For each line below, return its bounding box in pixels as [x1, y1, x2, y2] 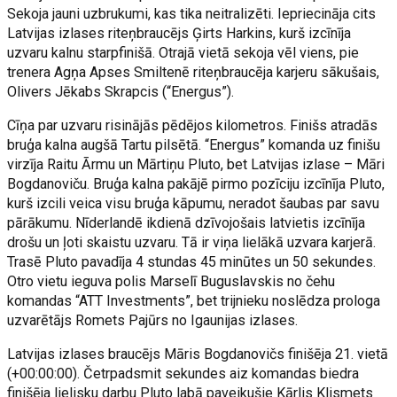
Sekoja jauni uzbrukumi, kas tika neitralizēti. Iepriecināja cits [7, 5, 377, 22]
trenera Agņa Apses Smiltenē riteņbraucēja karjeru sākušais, [7, 64, 380, 81]
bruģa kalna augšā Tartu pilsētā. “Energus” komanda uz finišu [7, 136, 381, 153]
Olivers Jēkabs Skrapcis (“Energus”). [7, 83, 235, 100]
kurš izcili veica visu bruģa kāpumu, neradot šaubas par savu [7, 195, 380, 212]
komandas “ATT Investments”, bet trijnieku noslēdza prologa [7, 292, 381, 309]
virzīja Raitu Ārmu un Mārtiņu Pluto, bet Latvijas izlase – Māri [7, 156, 385, 173]
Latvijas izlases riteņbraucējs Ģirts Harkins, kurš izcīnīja [7, 25, 352, 42]
